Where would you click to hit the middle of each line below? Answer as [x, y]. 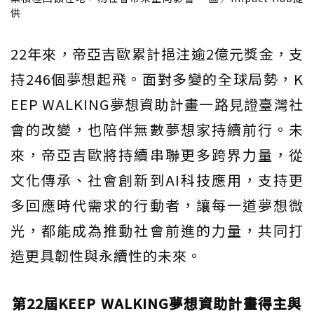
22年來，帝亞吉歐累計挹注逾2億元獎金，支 [157, 54]
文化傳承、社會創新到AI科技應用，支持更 [157, 180]
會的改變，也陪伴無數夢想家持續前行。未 [157, 130]
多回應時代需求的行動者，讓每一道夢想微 [157, 205]
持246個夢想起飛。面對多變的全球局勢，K [157, 79]
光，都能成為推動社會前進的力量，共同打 [157, 231]
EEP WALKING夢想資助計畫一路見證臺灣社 [157, 104]
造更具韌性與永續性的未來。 [106, 256]
